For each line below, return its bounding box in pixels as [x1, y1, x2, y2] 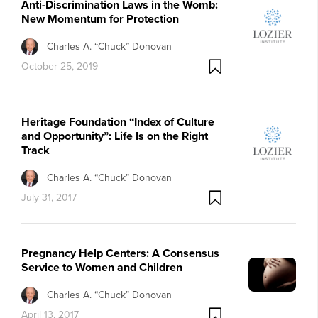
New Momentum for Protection [21, 10, 179, 27]
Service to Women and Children [21, 258, 182, 275]
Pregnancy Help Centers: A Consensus [21, 244, 219, 261]
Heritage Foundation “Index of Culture [21, 113, 214, 130]
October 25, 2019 [21, 59, 98, 74]
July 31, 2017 [21, 190, 77, 205]
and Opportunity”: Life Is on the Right [21, 127, 208, 144]
